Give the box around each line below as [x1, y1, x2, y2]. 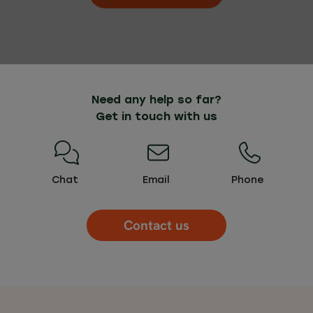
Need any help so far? [92, 94, 221, 106]
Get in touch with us [96, 111, 217, 123]
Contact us [124, 216, 189, 234]
